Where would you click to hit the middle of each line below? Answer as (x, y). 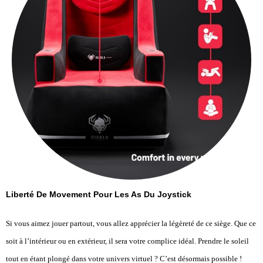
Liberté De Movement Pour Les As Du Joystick (99, 195)
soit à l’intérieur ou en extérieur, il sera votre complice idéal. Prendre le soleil (127, 241)
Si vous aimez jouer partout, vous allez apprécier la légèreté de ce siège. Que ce (131, 224)
